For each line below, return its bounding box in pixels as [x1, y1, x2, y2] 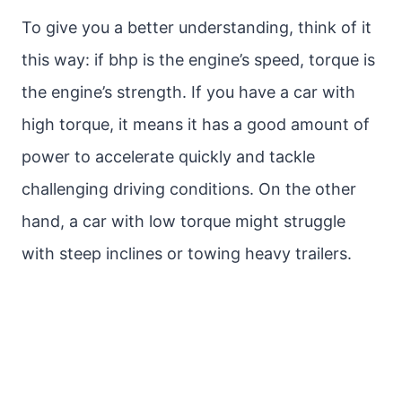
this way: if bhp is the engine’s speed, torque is [22, 50, 375, 69]
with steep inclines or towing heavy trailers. [22, 244, 352, 263]
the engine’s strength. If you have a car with [22, 83, 355, 101]
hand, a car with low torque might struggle [22, 212, 345, 231]
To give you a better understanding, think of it [22, 18, 371, 37]
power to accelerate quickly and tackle [22, 147, 315, 166]
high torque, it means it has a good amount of [22, 115, 370, 134]
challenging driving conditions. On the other [22, 179, 356, 198]
